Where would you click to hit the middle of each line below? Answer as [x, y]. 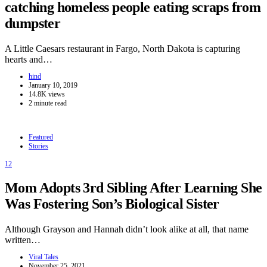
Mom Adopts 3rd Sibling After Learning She [133, 188]
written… [23, 240]
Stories [38, 146]
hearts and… [29, 59]
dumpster [33, 23]
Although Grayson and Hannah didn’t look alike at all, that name [127, 229]
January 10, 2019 [53, 85]
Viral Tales [44, 257]
